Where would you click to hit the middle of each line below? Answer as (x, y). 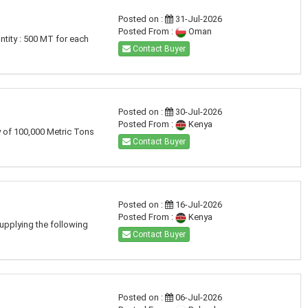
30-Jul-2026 (197, 112)
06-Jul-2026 (197, 297)
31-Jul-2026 (197, 19)
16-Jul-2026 (197, 205)
